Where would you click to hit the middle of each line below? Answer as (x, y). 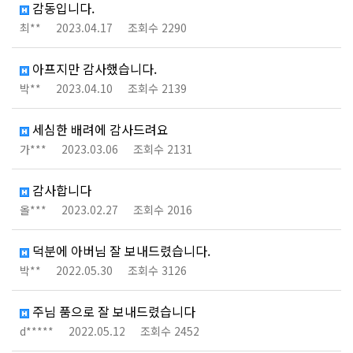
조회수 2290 (157, 28)
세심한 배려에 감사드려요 (99, 129)
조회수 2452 (170, 331)
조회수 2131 (163, 149)
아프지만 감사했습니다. (93, 69)
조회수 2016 (163, 210)
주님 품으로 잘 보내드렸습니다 (112, 311)
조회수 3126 (157, 270)
